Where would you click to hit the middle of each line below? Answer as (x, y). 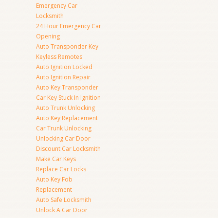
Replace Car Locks (61, 169)
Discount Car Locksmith (68, 149)
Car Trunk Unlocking (64, 128)
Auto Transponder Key (67, 46)
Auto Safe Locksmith (64, 200)
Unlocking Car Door (63, 138)
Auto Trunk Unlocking (65, 108)
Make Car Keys (56, 159)
